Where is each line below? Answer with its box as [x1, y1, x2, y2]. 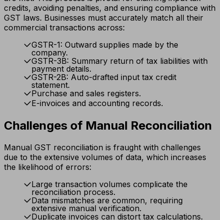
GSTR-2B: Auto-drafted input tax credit [31, 72, 176, 82]
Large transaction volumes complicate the [31, 179, 188, 189]
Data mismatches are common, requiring [31, 195, 183, 205]
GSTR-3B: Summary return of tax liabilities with [31, 55, 208, 66]
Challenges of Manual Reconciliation [4, 118, 212, 133]
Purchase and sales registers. [31, 88, 141, 98]
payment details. [31, 63, 91, 74]
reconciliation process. [31, 187, 115, 197]
